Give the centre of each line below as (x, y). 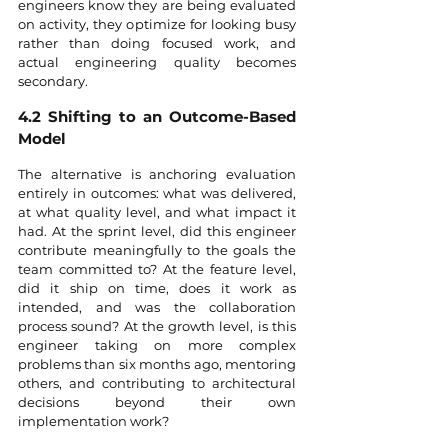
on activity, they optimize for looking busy (157, 23)
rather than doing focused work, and (157, 42)
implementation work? (93, 420)
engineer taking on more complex (157, 344)
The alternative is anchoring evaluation (157, 173)
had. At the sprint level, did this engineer (157, 230)
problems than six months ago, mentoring (157, 363)
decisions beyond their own (157, 401)
